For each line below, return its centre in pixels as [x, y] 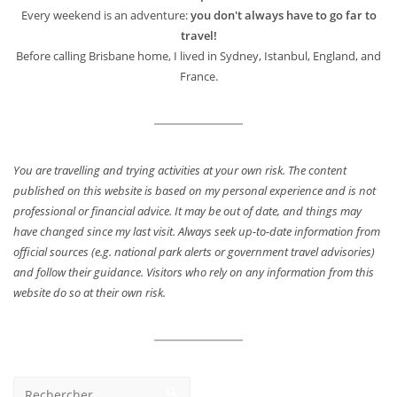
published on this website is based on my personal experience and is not [195, 191]
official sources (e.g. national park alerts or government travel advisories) [194, 252]
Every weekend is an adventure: [105, 16]
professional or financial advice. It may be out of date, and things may [187, 211]
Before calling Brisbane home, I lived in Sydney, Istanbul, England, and [198, 56]
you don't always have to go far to [283, 16]
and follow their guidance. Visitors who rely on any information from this [194, 272]
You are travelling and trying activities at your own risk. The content [180, 171]
